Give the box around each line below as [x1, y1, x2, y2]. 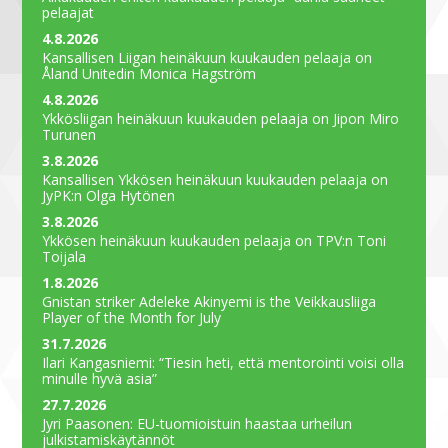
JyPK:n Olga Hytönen [42, 185, 176, 205]
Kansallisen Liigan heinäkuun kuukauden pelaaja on [42, 47, 373, 67]
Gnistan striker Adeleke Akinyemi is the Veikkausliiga [42, 291, 377, 311]
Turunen [42, 124, 97, 144]
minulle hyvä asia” [42, 368, 158, 388]
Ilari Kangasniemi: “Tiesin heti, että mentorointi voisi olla [42, 352, 405, 372]
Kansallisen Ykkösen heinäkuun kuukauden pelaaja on [42, 169, 389, 189]
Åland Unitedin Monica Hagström [42, 63, 257, 83]
